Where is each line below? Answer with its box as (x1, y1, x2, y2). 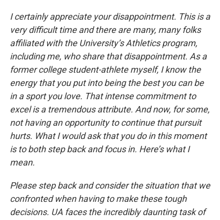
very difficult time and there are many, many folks (10, 25, 201, 35)
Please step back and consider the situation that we (10, 180, 210, 191)
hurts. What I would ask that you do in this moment (10, 131, 207, 141)
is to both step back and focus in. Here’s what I (10, 144, 190, 154)
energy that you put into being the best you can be (10, 78, 204, 88)
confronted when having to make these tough (10, 193, 187, 204)
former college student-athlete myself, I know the (10, 64, 201, 75)
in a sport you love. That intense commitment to (10, 91, 196, 101)
